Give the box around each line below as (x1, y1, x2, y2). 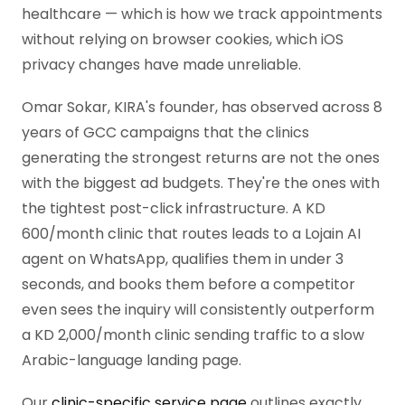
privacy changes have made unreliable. (22, 54, 301, 76)
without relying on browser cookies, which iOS (22, 29, 344, 51)
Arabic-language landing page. (22, 350, 241, 372)
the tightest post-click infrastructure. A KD (22, 198, 325, 220)
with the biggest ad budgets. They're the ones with (22, 173, 380, 194)
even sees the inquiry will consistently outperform (22, 299, 374, 321)
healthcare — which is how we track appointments (22, 4, 382, 25)
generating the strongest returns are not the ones (22, 147, 380, 169)
